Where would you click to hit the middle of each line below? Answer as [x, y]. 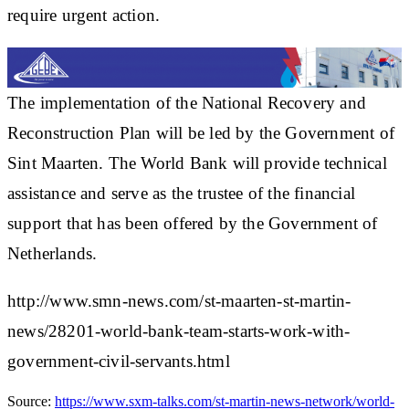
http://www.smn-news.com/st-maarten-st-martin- [179, 300]
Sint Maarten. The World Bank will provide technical [197, 163]
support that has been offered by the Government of [193, 223]
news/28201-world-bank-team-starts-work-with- [179, 330]
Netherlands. [52, 253]
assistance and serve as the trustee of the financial [181, 193]
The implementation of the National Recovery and [187, 102]
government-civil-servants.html [119, 361]
